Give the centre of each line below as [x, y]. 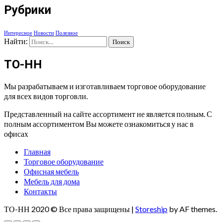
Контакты [40, 191]
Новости [44, 33]
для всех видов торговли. [46, 96]
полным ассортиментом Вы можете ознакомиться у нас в [99, 124]
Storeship [151, 209]
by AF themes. [192, 209]
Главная [37, 152]
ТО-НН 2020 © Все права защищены [68, 209]
